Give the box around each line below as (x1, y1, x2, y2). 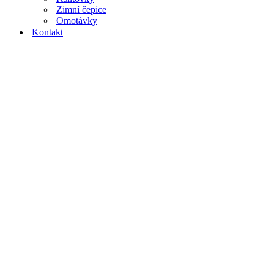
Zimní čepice (56, 4, 106, 15)
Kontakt (32, 26, 63, 37)
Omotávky (56, 15, 97, 26)
